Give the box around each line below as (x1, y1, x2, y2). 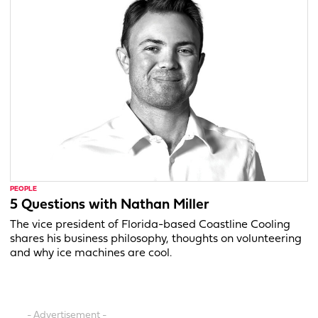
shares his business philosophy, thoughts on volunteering (10, 234, 302, 246)
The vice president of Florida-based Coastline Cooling (10, 219, 290, 231)
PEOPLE (10, 185, 37, 194)
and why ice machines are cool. (10, 248, 172, 260)
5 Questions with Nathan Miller (10, 198, 209, 213)
